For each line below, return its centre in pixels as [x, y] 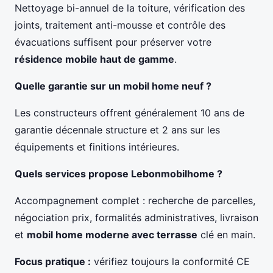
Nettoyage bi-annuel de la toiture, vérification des [130, 8]
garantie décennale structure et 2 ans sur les [117, 129]
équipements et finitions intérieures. [97, 147]
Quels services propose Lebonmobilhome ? [119, 173]
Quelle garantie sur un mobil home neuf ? [113, 86]
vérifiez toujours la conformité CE [170, 261]
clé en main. [226, 234]
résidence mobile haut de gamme [94, 59]
